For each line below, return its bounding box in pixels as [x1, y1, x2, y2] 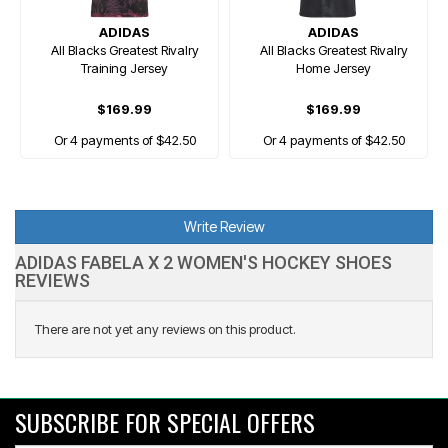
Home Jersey [296, 60, 371, 76]
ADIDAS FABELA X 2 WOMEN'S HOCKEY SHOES [15, 252, 392, 273]
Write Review [183, 218, 265, 235]
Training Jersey [81, 60, 168, 76]
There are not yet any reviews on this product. [35, 321, 296, 337]
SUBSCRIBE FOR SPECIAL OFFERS [15, 404, 315, 440]
